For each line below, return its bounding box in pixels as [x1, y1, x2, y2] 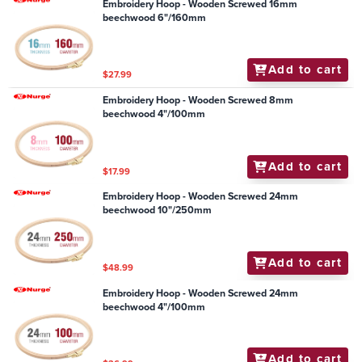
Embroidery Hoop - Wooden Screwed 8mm [103, 93, 294, 107]
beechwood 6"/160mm [103, 10, 207, 25]
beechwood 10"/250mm [103, 203, 213, 218]
